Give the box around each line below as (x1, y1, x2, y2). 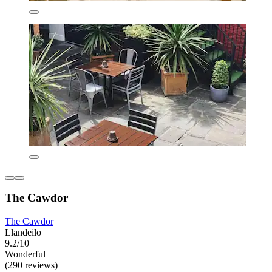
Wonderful (5, 249, 46, 260)
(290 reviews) (5, 260, 58, 271)
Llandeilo (5, 227, 41, 238)
